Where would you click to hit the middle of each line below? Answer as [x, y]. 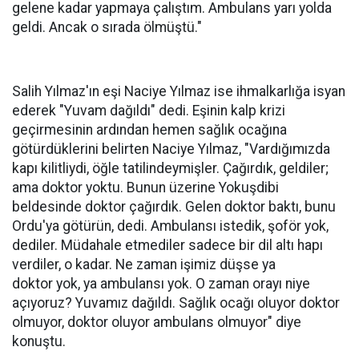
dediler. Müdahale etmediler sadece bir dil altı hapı [167, 245]
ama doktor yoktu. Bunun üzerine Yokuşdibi [145, 188]
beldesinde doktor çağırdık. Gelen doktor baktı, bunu [174, 207]
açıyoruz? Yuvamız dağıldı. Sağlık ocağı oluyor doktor [176, 303]
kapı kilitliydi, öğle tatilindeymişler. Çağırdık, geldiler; [170, 168]
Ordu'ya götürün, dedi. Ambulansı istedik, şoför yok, [170, 226]
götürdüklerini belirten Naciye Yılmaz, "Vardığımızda [171, 149]
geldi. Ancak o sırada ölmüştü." [107, 27]
